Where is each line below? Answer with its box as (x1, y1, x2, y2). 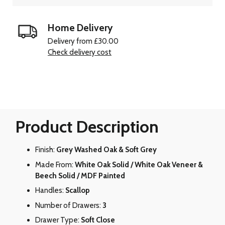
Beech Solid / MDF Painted (35, 171, 125, 180)
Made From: (35, 160, 75, 169)
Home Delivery (48, 22, 113, 34)
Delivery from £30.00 (48, 37, 119, 46)
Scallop (65, 186, 90, 195)
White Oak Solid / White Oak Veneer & (75, 160, 203, 169)
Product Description (15, 117, 159, 137)
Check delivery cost (48, 48, 111, 57)
